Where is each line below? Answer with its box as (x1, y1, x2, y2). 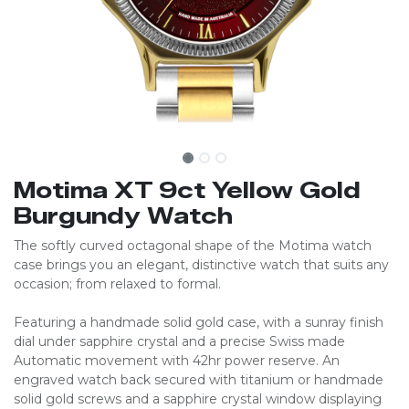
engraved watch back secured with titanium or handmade (14, 372, 383, 388)
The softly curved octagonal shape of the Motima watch (14, 237, 372, 254)
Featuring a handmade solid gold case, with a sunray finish (14, 314, 383, 330)
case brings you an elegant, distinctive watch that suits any (14, 257, 389, 273)
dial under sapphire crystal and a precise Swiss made (14, 333, 345, 350)
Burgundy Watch (14, 203, 233, 229)
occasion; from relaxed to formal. (14, 276, 221, 292)
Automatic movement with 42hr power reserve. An (14, 352, 340, 369)
